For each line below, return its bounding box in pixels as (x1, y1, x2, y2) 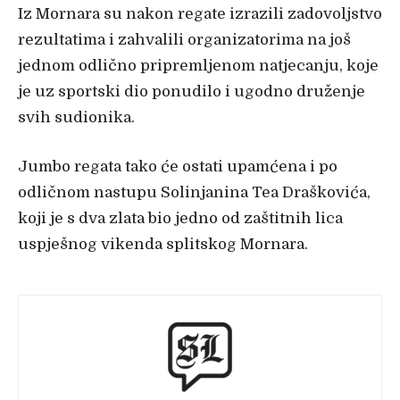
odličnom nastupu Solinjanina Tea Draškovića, (18, 184, 371, 201)
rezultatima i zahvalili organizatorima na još (18, 31, 351, 48)
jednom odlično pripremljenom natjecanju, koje (18, 57, 379, 74)
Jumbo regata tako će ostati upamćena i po (18, 158, 337, 175)
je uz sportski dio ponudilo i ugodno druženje (18, 83, 365, 100)
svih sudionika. (18, 109, 135, 126)
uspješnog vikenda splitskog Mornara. (18, 236, 308, 253)
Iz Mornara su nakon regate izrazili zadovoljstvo (18, 5, 382, 22)
